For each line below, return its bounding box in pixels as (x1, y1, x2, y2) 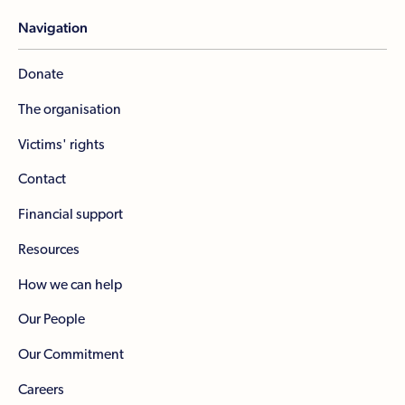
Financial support (17, 207, 123, 222)
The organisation (17, 101, 121, 117)
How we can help (17, 277, 122, 292)
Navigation (17, 20, 88, 35)
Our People (17, 312, 85, 327)
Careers (17, 381, 64, 397)
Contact (17, 172, 66, 187)
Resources (17, 241, 80, 257)
